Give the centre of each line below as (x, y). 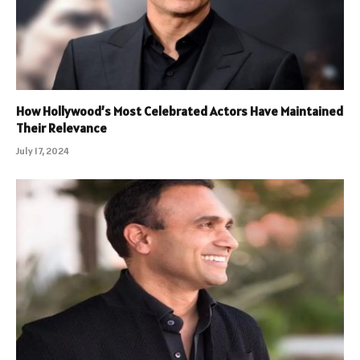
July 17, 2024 (43, 150)
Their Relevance (61, 127)
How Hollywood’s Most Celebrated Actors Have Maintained (180, 110)
